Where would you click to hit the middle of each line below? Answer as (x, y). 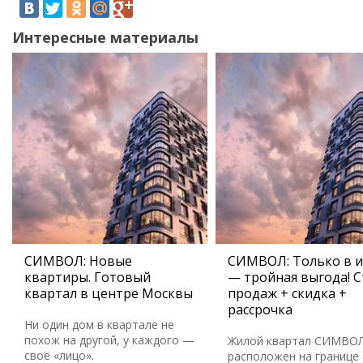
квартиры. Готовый (88, 277)
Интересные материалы (105, 37)
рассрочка (260, 310)
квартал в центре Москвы (109, 293)
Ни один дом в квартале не (99, 325)
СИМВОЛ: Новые (78, 261)
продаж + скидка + (287, 293)
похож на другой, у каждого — (109, 340)
